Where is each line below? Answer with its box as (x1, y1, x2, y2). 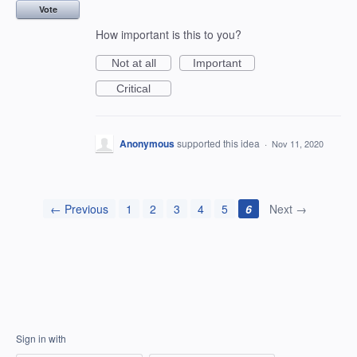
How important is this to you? (96, 26, 241, 42)
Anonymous (120, 136, 175, 151)
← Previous (50, 201, 108, 217)
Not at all (111, 57, 156, 69)
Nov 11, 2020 (272, 137, 324, 150)
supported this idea (177, 136, 262, 150)
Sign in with (16, 331, 66, 345)
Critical (116, 82, 151, 95)
